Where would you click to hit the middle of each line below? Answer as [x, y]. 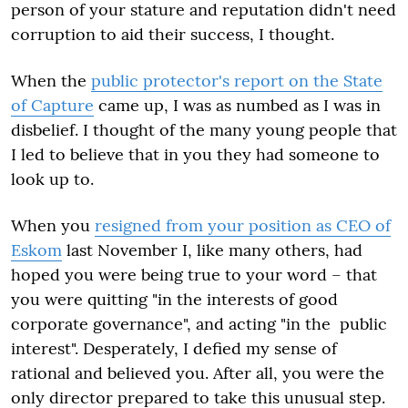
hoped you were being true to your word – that [194, 275]
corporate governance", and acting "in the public [199, 324]
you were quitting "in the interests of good [174, 299]
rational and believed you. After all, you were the [198, 373]
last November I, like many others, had [212, 250]
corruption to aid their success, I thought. [173, 34]
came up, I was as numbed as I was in [237, 105]
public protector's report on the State [237, 81]
